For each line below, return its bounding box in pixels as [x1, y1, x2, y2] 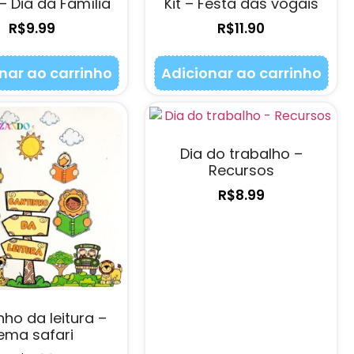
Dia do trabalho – [179, 144, 303, 164]
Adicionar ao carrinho [160, 63, 322, 84]
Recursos [208, 160, 274, 181]
